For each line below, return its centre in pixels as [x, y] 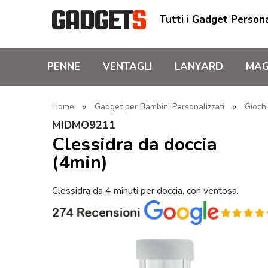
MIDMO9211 [84, 125]
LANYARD [199, 67]
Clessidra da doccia [135, 144]
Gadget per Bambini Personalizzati [159, 107]
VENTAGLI [127, 67]
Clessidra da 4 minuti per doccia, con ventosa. [145, 191]
